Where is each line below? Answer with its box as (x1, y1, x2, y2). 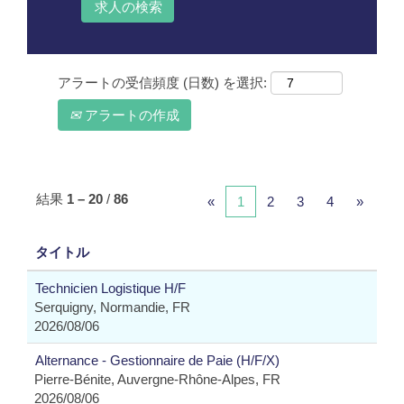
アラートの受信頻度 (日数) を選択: (58, 75, 267, 90)
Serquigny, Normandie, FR (34, 299, 190, 315)
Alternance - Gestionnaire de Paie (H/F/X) (35, 353, 280, 368)
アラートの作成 (81, 107, 179, 123)
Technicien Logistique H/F (35, 280, 186, 296)
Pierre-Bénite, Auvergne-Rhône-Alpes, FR (34, 372, 280, 387)
